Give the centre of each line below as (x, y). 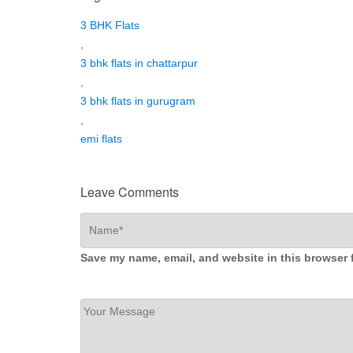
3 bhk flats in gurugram (138, 100)
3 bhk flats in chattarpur (139, 63)
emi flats (101, 138)
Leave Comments (130, 191)
